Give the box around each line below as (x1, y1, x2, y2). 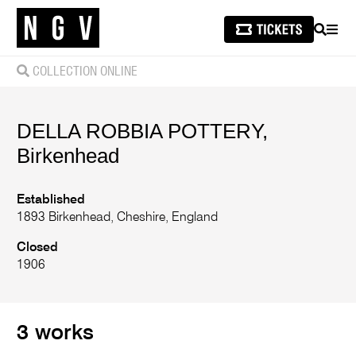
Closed (17, 242, 59, 255)
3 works (17, 322, 95, 344)
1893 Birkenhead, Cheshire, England (17, 211, 219, 225)
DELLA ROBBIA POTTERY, (17, 119, 269, 144)
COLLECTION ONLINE (29, 65, 138, 78)
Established (17, 194, 86, 207)
